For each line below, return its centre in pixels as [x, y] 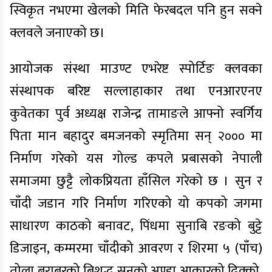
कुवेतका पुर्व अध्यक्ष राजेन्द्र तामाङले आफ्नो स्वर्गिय [136, 114]
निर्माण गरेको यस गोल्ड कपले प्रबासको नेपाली [136, 159]
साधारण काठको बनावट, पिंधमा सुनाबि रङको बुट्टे [136, 226]
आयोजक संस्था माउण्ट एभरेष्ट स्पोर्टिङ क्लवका [136, 69]
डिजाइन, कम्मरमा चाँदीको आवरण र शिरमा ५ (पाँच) [136, 249]
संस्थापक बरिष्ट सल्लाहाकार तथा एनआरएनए [136, 91]
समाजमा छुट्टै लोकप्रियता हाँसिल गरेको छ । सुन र [136, 181]
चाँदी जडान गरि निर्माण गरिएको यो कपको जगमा [136, 204]
